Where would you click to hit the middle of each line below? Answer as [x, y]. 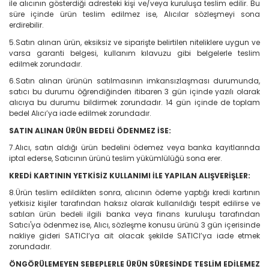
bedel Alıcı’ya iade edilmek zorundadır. [80, 113]
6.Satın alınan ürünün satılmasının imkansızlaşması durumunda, [134, 81]
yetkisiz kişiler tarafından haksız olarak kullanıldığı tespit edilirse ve [134, 204]
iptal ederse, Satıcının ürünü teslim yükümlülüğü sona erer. [116, 159]
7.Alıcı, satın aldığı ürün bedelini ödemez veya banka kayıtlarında [134, 148]
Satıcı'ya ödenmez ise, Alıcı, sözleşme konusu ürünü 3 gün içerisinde [134, 225]
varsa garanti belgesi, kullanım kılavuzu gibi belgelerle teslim [134, 53]
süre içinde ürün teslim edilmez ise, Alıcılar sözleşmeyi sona [134, 14]
